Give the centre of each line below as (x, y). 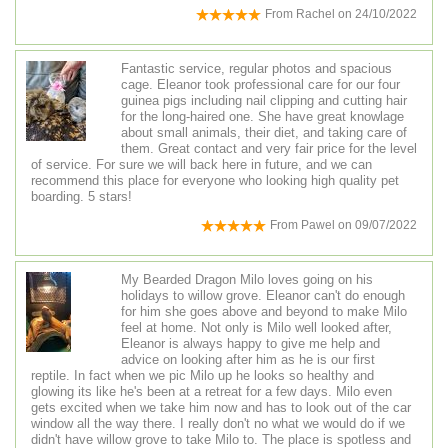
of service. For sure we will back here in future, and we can (201, 165)
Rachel (315, 13)
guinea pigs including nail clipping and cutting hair (264, 101)
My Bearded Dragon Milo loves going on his (247, 280)
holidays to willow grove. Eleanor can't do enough (263, 296)
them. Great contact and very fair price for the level (269, 149)
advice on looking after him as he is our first (248, 360)
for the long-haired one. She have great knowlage (262, 117)
